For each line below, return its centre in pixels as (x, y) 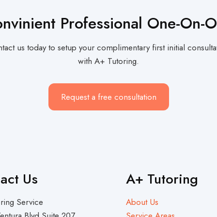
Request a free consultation (108, 97)
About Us (142, 202)
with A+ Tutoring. (108, 61)
